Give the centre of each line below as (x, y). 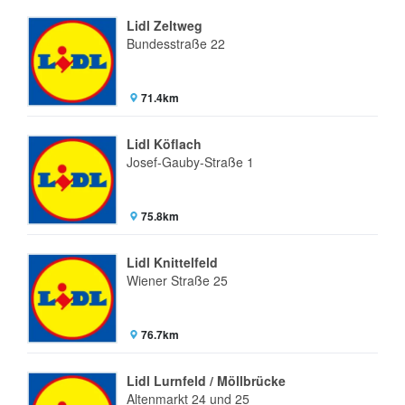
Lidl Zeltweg (165, 25)
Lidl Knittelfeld (172, 262)
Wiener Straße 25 (177, 280)
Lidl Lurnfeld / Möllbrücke (206, 381)
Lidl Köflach (164, 144)
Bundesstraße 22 (176, 43)
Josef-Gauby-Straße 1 (190, 162)
